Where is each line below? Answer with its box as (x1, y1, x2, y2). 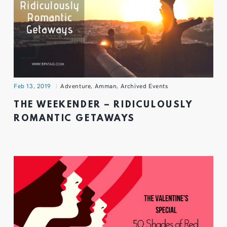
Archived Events (120, 81, 168, 90)
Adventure (60, 81, 91, 90)
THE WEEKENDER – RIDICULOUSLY (14, 100, 193, 111)
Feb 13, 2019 (14, 81, 52, 90)
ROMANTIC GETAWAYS (14, 113, 136, 125)
